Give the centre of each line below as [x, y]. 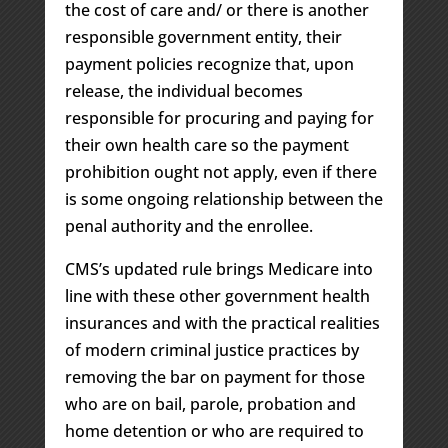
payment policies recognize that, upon [209, 64]
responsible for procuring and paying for [219, 118]
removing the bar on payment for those [214, 377]
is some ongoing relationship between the [223, 199]
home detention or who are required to [214, 431]
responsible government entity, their [203, 37]
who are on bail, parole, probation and [210, 404]
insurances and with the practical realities [222, 323]
